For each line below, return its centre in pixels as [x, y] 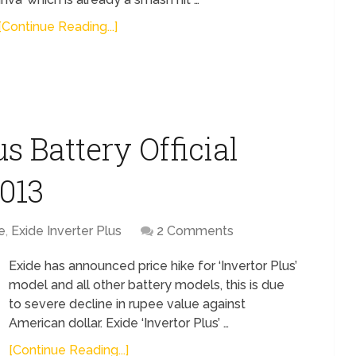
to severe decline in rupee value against [127, 304]
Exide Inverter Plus [66, 231]
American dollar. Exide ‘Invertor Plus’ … [119, 323]
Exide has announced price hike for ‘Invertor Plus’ [153, 266]
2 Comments [195, 231]
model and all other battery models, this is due [147, 285]
